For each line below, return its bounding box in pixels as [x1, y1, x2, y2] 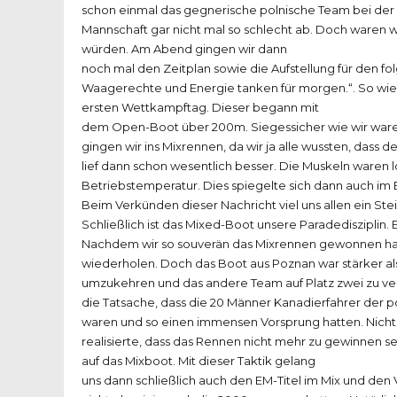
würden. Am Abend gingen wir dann [82, 42, 287, 57]
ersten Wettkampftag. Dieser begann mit [82, 100, 319, 115]
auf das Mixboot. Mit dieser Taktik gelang [82, 354, 315, 369]
